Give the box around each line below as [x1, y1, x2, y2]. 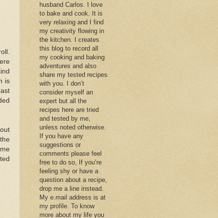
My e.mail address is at [39, 193, 106, 201]
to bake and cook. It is [39, 9, 103, 17]
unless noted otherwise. [39, 123, 106, 131]
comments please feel [39, 149, 102, 157]
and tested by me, [39, 114, 91, 122]
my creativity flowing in [39, 27, 104, 35]
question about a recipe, [39, 176, 107, 183]
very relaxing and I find [39, 18, 104, 26]
